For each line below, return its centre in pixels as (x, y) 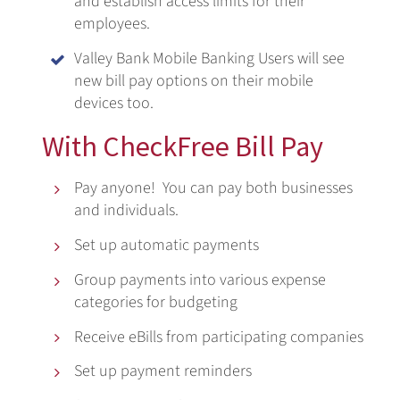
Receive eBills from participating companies (219, 337)
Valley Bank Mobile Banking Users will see (210, 58)
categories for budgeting (156, 302)
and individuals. (127, 211)
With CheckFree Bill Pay (183, 147)
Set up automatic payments (167, 245)
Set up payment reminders (163, 371)
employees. (112, 23)
